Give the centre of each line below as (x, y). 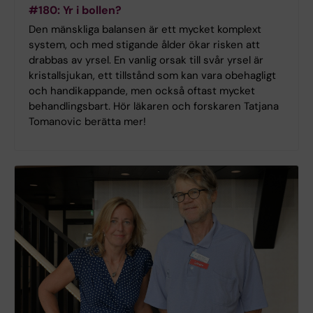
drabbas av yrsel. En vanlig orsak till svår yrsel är (146, 60)
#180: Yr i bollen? (75, 10)
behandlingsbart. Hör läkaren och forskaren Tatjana (154, 106)
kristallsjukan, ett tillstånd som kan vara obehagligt (152, 75)
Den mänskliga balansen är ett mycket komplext (145, 29)
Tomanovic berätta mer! (87, 121)
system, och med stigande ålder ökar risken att (144, 44)
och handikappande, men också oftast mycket (142, 90)
